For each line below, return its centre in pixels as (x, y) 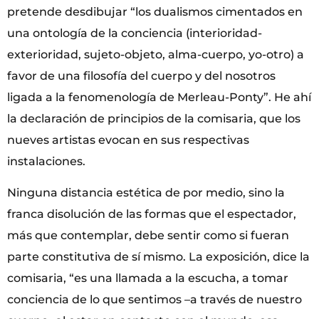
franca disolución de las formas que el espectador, (152, 214)
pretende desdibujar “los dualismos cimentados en (155, 11)
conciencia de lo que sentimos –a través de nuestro (155, 299)
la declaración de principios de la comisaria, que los (154, 118)
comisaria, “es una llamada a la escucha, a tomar (148, 278)
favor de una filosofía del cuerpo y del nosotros (141, 75)
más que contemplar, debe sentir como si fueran (148, 235)
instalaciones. (46, 161)
